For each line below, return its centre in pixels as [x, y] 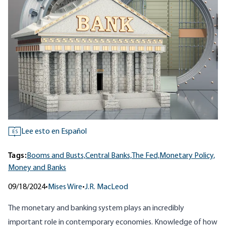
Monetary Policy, [187, 156]
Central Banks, [108, 156]
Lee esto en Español [54, 132]
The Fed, [146, 156]
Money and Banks [37, 168]
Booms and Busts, [56, 156]
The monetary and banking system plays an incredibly [96, 209]
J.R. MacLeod [106, 187]
